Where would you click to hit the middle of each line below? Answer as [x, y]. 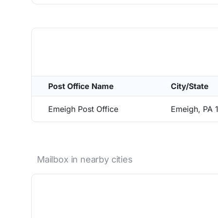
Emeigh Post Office [83, 109]
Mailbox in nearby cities [85, 159]
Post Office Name [81, 86]
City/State [190, 86]
